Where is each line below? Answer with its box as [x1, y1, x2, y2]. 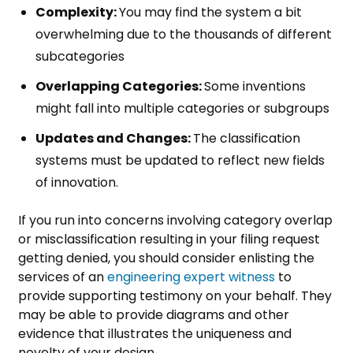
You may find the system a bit [119, 2, 302, 21]
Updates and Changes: [35, 128, 193, 147]
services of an [18, 267, 107, 286]
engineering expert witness [107, 267, 275, 286]
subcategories [35, 46, 128, 65]
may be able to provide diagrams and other [18, 305, 289, 324]
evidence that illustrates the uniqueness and [18, 324, 292, 343]
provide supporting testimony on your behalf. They [18, 286, 332, 305]
